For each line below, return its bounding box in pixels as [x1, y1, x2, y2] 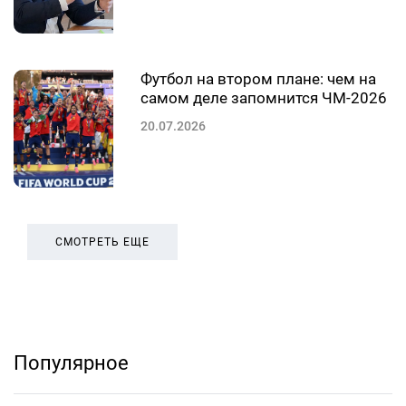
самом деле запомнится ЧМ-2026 [140, 89, 387, 108]
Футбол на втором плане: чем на [140, 70, 376, 89]
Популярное [14, 352, 129, 375]
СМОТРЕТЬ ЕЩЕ [55, 236, 150, 249]
